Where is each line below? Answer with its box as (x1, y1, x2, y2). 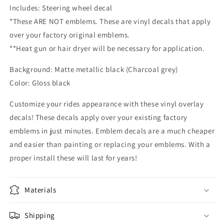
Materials (24, 184, 56, 194)
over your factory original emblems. (9, 29, 130, 39)
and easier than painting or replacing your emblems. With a (9, 139, 210, 149)
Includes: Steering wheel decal (9, 2, 112, 12)
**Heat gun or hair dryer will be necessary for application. (9, 43, 205, 53)
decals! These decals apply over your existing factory (9, 112, 187, 122)
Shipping (24, 210, 55, 220)
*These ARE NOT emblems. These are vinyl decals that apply (9, 16, 211, 26)
